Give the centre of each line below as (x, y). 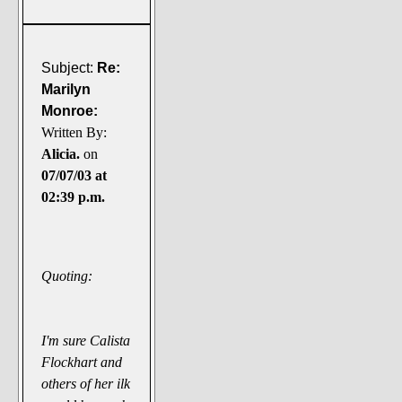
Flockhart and (82, 362)
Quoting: (67, 275)
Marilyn (66, 89)
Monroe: (70, 110)
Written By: (74, 132)
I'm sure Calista (86, 340)
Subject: (68, 67)
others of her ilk (86, 383)
